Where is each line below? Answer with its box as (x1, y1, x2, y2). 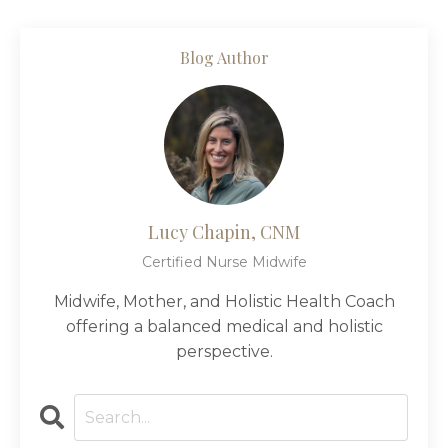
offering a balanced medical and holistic (65, 317, 383, 337)
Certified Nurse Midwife (141, 253, 307, 272)
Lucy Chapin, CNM (148, 220, 300, 245)
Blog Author (179, 47, 269, 69)
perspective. (175, 342, 273, 362)
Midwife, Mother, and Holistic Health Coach (53, 292, 395, 312)
